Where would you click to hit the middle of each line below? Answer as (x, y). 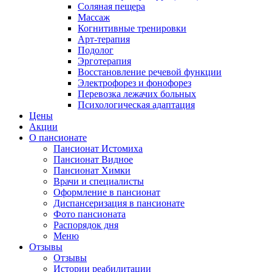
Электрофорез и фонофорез (134, 83)
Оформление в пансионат (107, 192)
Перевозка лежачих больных (137, 94)
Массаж (94, 17)
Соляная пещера (111, 6)
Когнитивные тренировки (132, 28)
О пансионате (58, 138)
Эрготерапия (104, 61)
